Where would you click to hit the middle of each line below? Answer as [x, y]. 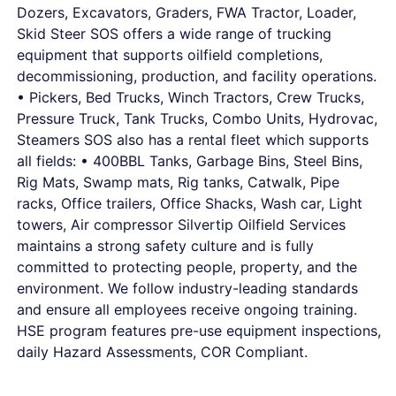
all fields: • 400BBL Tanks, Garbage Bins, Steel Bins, [190, 161]
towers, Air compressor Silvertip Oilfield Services [181, 225]
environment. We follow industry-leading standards [187, 288]
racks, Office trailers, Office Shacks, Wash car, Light [190, 203]
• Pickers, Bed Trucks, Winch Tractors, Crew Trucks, [190, 97]
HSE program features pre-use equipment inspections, [199, 331]
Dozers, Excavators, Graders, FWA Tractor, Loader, [187, 12]
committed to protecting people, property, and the [187, 267]
